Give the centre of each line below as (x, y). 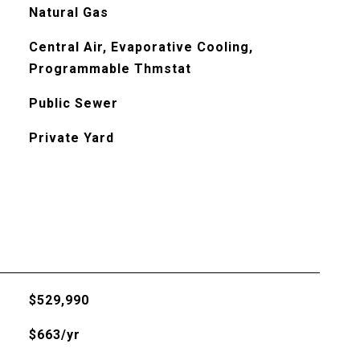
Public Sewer (73, 103)
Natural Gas (68, 12)
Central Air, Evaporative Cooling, (141, 47)
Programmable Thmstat (110, 69)
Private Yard (71, 138)
